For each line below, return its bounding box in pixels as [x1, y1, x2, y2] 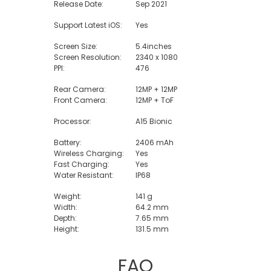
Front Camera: [53, 95, 107, 105]
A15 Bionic [135, 116, 172, 126]
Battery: [53, 137, 82, 148]
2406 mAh [135, 137, 174, 148]
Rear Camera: [53, 84, 106, 94]
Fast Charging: [53, 159, 109, 169]
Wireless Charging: [53, 148, 124, 158]
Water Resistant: [53, 170, 114, 180]
